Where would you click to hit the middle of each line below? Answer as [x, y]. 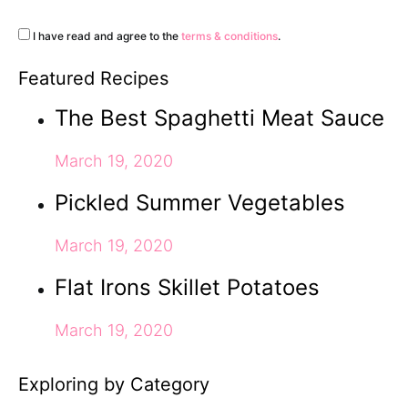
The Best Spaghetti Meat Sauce [219, 118]
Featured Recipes [93, 79]
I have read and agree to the [106, 36]
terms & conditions [229, 36]
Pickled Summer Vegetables [200, 203]
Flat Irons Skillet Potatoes [187, 288]
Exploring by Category [114, 385]
